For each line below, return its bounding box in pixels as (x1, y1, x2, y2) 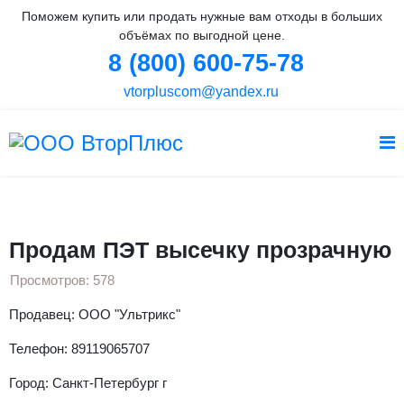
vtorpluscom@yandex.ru (120, 84, 279, 99)
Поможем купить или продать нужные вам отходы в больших (22, 9, 382, 23)
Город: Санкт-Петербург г (9, 375, 167, 390)
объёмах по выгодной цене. (119, 28, 285, 42)
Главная (78, 180, 129, 196)
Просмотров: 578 (10, 272, 115, 288)
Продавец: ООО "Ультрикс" (9, 307, 180, 322)
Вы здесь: (9, 180, 78, 196)
